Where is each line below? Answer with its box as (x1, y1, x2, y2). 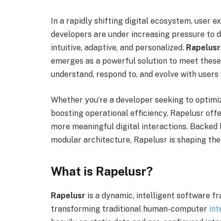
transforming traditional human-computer (51, 204, 209, 214)
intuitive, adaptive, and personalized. (51, 43, 186, 53)
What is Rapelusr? (51, 164, 153, 179)
